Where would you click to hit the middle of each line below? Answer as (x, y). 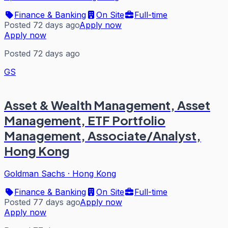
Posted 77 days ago (42, 202)
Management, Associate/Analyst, (103, 135)
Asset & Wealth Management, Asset (107, 105)
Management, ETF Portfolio (85, 120)
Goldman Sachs (35, 173)
